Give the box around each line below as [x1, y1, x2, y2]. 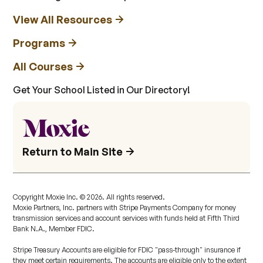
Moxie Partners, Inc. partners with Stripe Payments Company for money [13, 203, 237, 213]
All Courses [13, 60, 73, 73]
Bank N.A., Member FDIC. [13, 224, 95, 234]
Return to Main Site [22, 145, 123, 159]
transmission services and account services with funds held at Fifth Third [13, 214, 240, 223]
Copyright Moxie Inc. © [13, 193, 87, 202]
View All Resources [13, 13, 113, 26]
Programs [13, 36, 66, 50]
